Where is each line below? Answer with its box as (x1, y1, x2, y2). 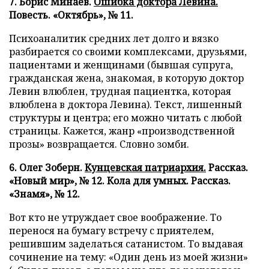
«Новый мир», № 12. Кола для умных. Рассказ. (9, 174, 231, 187)
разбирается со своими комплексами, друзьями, (9, 45, 247, 58)
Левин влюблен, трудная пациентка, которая (9, 85, 231, 98)
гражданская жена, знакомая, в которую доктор (9, 71, 244, 85)
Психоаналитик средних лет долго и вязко (9, 32, 219, 45)
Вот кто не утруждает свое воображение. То (9, 211, 222, 224)
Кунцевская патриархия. (85, 161, 206, 174)
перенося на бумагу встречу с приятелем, (9, 224, 214, 237)
